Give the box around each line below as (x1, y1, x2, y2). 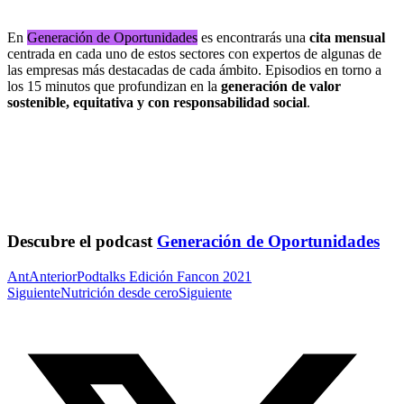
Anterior (29, 269, 77, 285)
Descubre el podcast (7, 232, 157, 252)
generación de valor (221, 78, 341, 94)
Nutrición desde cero (60, 285, 179, 301)
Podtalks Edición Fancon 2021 (77, 269, 252, 285)
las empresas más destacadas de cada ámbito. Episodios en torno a (7, 61, 381, 78)
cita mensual (309, 29, 385, 45)
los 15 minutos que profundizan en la (7, 78, 221, 94)
